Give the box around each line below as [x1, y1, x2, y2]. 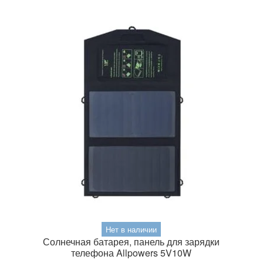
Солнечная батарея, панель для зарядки [43, 235, 220, 249]
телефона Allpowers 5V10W [71, 246, 192, 260]
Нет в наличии [106, 224, 157, 235]
